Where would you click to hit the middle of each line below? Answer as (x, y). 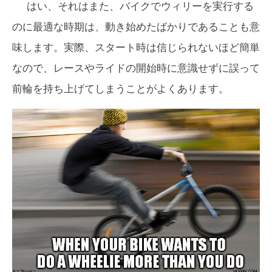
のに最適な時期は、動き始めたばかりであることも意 (136, 27)
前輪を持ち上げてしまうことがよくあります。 (121, 89)
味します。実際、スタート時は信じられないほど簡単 (136, 48)
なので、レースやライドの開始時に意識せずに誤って (136, 69)
